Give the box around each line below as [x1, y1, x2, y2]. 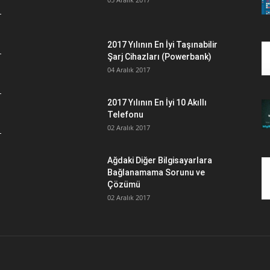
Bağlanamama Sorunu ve [107, 168, 205, 177]
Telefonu [107, 110, 143, 119]
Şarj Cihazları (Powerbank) [107, 52, 212, 61]
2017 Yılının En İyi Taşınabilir [107, 40, 218, 49]
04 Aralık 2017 [107, 65, 150, 74]
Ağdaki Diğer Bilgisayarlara [107, 155, 212, 165]
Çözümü [107, 180, 140, 189]
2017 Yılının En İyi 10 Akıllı [107, 98, 207, 107]
